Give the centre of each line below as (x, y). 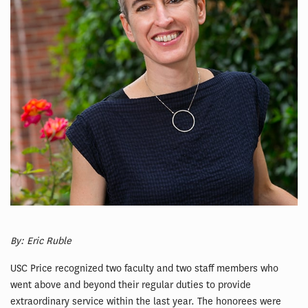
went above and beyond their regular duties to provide (131, 285)
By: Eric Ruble (41, 241)
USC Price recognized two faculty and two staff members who (144, 268)
